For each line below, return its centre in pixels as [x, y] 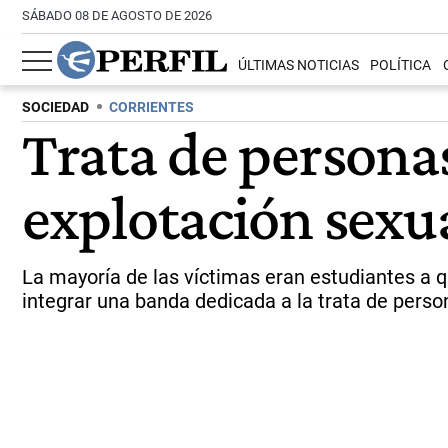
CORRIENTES [151, 107]
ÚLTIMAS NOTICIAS [299, 66]
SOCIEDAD [55, 107]
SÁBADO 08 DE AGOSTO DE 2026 [117, 15]
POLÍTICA [401, 66]
